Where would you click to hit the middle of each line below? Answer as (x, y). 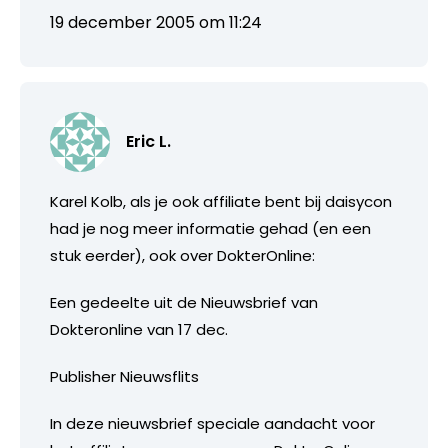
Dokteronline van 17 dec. (139, 329)
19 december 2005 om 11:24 (156, 22)
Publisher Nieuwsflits (124, 376)
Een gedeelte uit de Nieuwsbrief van (184, 302)
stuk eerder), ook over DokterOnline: (182, 255)
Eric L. (148, 141)
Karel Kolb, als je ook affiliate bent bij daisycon (221, 201)
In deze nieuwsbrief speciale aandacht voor (212, 423)
